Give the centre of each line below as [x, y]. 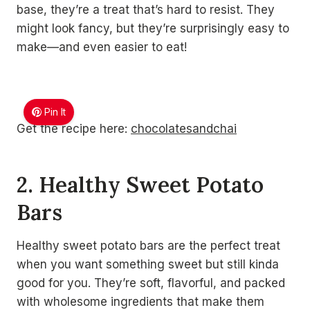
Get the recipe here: [74, 129]
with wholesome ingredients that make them [140, 302]
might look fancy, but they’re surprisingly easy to [153, 28]
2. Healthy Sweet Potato [140, 184]
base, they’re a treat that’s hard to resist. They [146, 10]
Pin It [55, 112]
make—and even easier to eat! [102, 47]
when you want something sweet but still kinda [148, 264]
